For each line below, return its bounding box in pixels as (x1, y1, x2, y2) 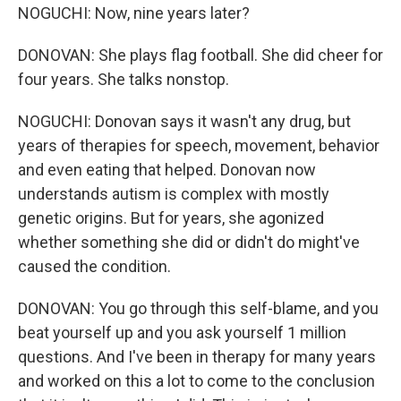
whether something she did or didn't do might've (18, 233, 360, 252)
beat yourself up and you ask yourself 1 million (18, 323, 346, 342)
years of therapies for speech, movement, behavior (18, 136, 380, 155)
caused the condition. (18, 257, 171, 276)
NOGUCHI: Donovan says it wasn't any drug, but (18, 112, 351, 131)
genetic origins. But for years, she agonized (18, 209, 324, 227)
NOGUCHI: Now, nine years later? (18, 4, 250, 22)
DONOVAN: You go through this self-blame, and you (18, 299, 379, 318)
